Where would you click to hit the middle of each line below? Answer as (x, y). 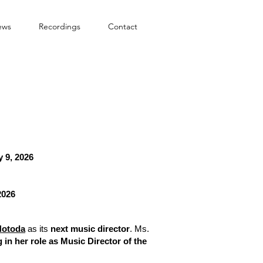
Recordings (59, 26)
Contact (122, 26)
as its (38, 229)
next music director (90, 229)
